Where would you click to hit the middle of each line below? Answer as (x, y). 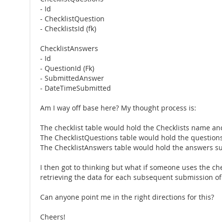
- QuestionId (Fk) (67, 68)
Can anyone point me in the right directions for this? (127, 197)
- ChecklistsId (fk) (68, 29)
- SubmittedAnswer (72, 78)
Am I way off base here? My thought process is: (118, 108)
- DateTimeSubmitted (76, 88)
